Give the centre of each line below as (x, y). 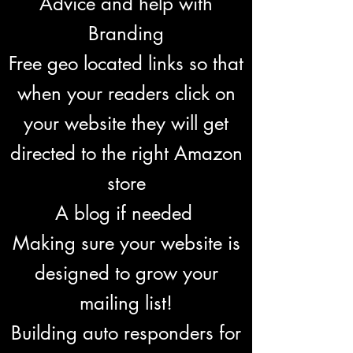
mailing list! (126, 303)
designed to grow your (126, 273)
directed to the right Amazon (126, 153)
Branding (126, 33)
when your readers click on (126, 93)
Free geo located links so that (126, 63)
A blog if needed (126, 213)
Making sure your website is (126, 243)
